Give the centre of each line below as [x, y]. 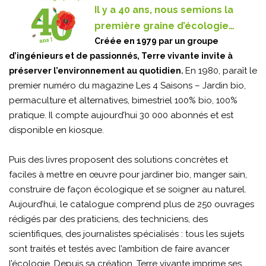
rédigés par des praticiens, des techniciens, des [108, 219]
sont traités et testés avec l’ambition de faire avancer [119, 248]
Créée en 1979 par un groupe [156, 41]
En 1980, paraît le [221, 70]
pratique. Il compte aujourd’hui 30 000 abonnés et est [121, 115]
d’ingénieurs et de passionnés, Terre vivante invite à [121, 56]
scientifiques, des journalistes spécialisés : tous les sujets [126, 234]
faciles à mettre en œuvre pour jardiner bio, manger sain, [128, 174]
